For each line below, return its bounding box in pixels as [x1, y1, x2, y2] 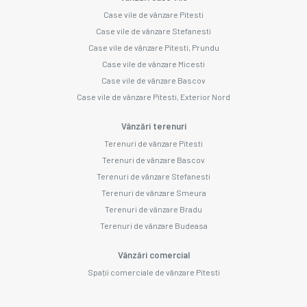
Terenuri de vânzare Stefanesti [97, 171, 210, 181]
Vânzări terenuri [121, 120, 186, 132]
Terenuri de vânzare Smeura [101, 187, 206, 197]
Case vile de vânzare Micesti [102, 58, 205, 69]
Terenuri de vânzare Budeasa [99, 220, 208, 230]
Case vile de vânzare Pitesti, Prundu [88, 42, 219, 52]
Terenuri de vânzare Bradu [105, 204, 202, 214]
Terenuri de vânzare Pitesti [104, 138, 203, 148]
